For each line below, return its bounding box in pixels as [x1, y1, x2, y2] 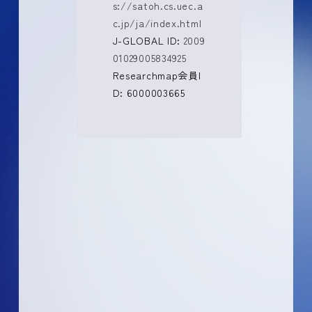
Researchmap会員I [112, 68, 201, 83]
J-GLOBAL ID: [112, 33, 184, 48]
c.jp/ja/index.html [112, 16, 202, 31]
